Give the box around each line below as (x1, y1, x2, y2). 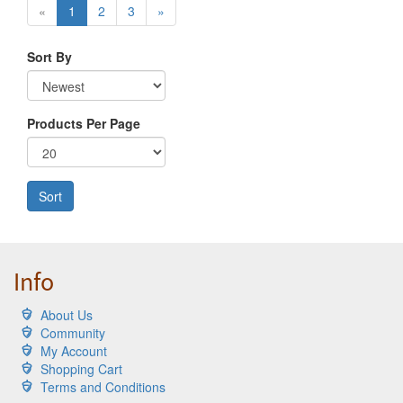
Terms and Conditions (40, 377, 166, 396)
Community (40, 323, 105, 342)
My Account (40, 341, 107, 360)
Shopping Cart (40, 359, 122, 378)
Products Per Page (27, 113, 140, 132)
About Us (40, 305, 93, 324)
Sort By (27, 47, 72, 66)
